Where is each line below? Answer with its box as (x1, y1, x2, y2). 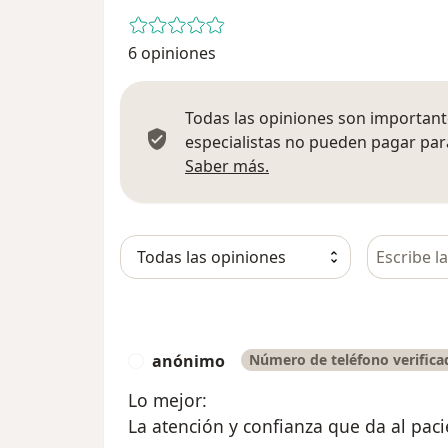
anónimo (152, 349, 225, 372)
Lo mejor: (128, 387, 207, 412)
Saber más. (185, 154, 269, 177)
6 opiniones (128, 41, 216, 64)
